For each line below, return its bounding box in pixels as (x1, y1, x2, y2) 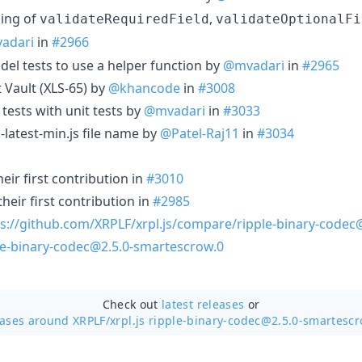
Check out (102, 296, 162, 312)
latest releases (162, 296, 245, 312)
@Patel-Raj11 (160, 124, 239, 142)
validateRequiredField (40, 11, 209, 27)
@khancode (108, 78, 180, 97)
